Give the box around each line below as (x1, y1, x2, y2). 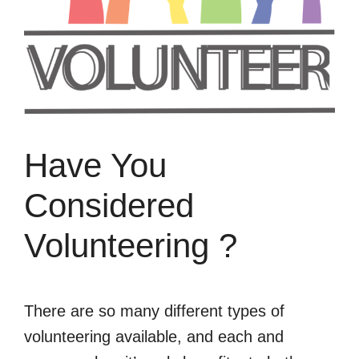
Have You (24, 146, 167, 184)
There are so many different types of (24, 301, 284, 320)
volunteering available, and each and (24, 327, 284, 345)
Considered (24, 186, 194, 224)
